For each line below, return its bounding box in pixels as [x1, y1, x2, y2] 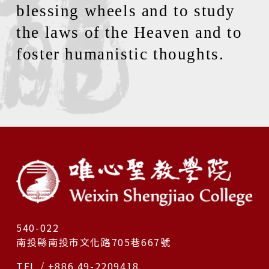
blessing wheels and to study [16, 2, 236, 20]
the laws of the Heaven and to [16, 23, 243, 41]
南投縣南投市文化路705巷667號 [16, 234, 171, 249]
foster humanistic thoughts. [16, 45, 225, 63]
